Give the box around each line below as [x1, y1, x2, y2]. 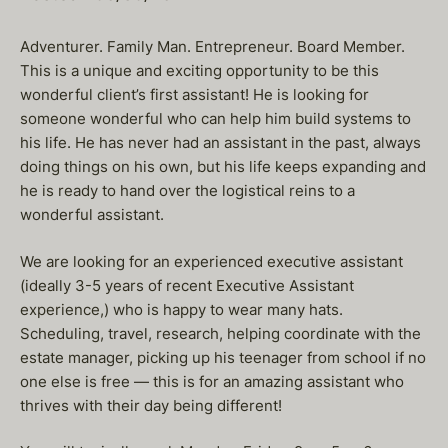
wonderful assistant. [20, 205, 164, 224]
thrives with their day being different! [20, 395, 282, 415]
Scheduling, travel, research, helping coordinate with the [20, 323, 421, 343]
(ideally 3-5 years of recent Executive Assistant [20, 275, 354, 295]
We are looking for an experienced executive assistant [20, 251, 403, 271]
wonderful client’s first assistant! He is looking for [20, 85, 369, 104]
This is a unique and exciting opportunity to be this [20, 61, 379, 80]
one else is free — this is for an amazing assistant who [20, 371, 404, 391]
